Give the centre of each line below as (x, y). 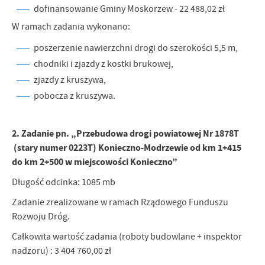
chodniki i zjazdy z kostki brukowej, (104, 64)
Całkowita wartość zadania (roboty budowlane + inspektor (127, 237)
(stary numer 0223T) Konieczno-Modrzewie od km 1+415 (127, 148)
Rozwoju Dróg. (41, 216)
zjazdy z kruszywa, (70, 80)
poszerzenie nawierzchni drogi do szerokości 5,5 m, (136, 48)
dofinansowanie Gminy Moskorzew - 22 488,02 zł (129, 9)
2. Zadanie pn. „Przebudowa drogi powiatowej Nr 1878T (125, 133)
